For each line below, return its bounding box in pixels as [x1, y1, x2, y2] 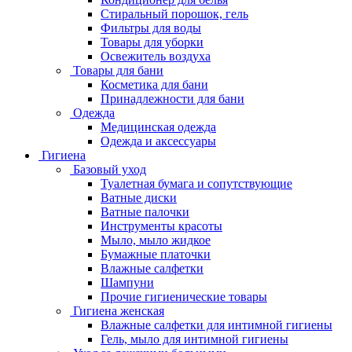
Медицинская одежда [101, 120, 216, 134]
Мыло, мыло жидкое [101, 233, 211, 247]
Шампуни [101, 276, 154, 289]
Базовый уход [73, 163, 146, 176]
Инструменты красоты [101, 219, 222, 233]
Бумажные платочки [101, 247, 211, 261]
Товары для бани [73, 64, 163, 77]
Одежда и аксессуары [101, 134, 216, 148]
